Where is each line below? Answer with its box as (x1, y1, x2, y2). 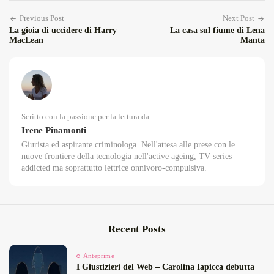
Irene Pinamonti (21, 125, 86, 136)
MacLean (9, 35, 43, 45)
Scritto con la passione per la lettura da (21, 112, 149, 122)
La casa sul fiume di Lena (170, 26, 265, 35)
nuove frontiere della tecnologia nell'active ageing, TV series (21, 152, 232, 161)
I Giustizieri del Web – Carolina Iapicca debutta (76, 262, 254, 272)
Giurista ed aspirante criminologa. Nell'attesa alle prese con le (21, 140, 235, 150)
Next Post (223, 13, 254, 23)
